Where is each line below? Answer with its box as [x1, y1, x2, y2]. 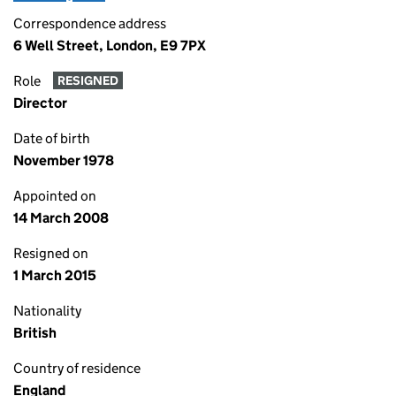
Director [13, 95, 67, 111]
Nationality [13, 302, 81, 319]
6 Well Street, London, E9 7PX [13, 37, 206, 54]
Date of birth [13, 130, 90, 147]
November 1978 [13, 152, 114, 169]
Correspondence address [13, 15, 166, 32]
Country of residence [13, 360, 141, 377]
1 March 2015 [13, 267, 96, 284]
